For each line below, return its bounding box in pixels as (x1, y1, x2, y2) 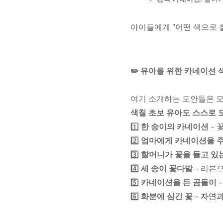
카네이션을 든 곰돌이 (141, 177, 217, 188)
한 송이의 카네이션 (141, 121, 209, 132)
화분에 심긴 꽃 (141, 191, 193, 202)
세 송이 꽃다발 (141, 163, 193, 174)
